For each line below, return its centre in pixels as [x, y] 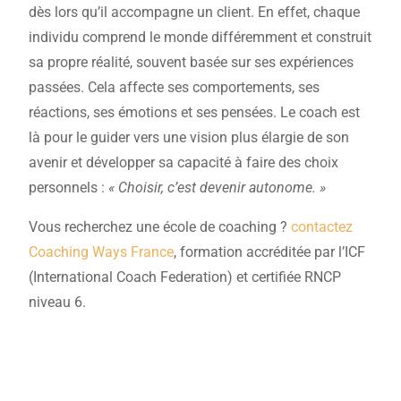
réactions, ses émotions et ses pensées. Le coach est [195, 113]
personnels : [69, 188]
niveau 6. [58, 303]
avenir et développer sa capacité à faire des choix [184, 163]
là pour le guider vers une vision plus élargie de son [189, 138]
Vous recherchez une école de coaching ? [160, 227]
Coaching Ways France [102, 252]
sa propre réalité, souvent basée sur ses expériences [192, 63]
